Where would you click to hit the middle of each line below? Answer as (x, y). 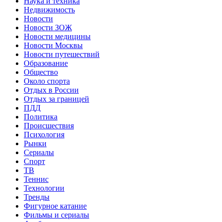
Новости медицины (57, 36)
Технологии (44, 188)
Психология (44, 134)
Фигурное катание (55, 206)
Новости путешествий (62, 54)
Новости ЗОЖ (48, 27)
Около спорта (47, 81)
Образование (46, 63)
